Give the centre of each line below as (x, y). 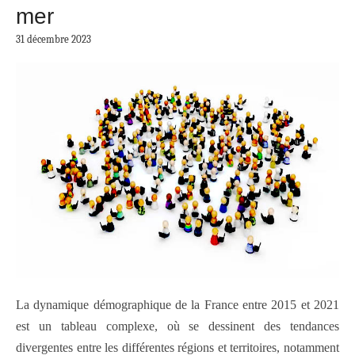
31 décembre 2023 (53, 40)
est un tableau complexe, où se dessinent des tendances (177, 326)
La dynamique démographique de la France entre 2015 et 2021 (177, 305)
